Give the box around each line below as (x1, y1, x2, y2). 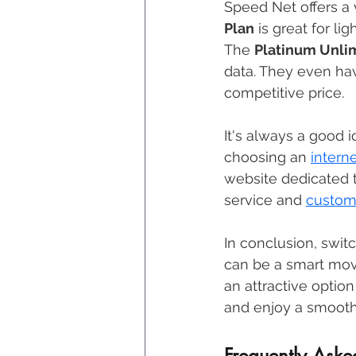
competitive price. (224, 84, 348, 102)
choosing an (224, 149, 311, 166)
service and (224, 192, 306, 209)
